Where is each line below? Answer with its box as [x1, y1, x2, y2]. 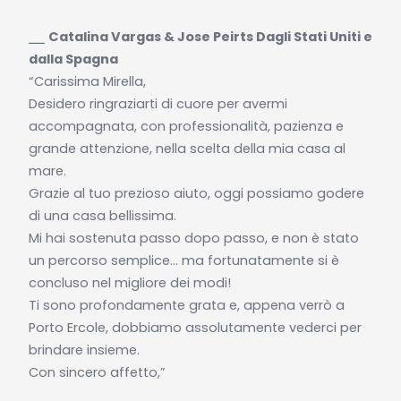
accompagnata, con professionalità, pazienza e [28, 116, 344, 135]
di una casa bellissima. [28, 206, 176, 225]
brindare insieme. [28, 340, 140, 359]
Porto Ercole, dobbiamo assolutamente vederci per [28, 318, 362, 337]
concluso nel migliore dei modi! [28, 273, 231, 292]
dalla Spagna [28, 49, 118, 68]
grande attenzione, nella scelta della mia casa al [28, 139, 346, 158]
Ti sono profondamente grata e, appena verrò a [28, 295, 345, 314]
